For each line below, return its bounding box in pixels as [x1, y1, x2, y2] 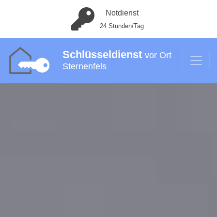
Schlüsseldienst [62, 48, 145, 61]
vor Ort [144, 50, 171, 60]
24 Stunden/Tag [100, 22, 144, 30]
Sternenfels [62, 62, 107, 71]
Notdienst [105, 9, 139, 17]
